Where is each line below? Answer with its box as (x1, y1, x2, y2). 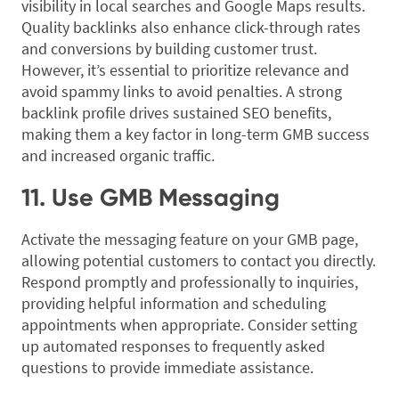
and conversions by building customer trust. (21, 38, 317, 60)
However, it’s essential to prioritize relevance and (21, 60, 349, 81)
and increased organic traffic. (21, 145, 215, 167)
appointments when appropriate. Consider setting (21, 314, 357, 336)
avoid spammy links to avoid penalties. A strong (21, 81, 342, 102)
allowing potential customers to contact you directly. (21, 250, 376, 272)
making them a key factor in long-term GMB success (21, 124, 370, 145)
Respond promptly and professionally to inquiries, (21, 272, 358, 293)
